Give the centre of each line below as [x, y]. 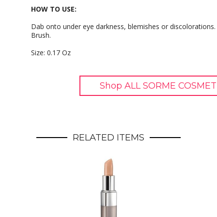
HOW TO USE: [54, 9]
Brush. [41, 35]
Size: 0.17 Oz [51, 53]
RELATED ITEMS [108, 138]
